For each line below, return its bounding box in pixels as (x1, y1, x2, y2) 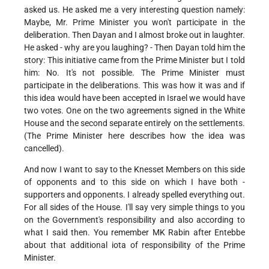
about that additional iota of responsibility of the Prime (24, 240, 245, 250)
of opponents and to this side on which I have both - (24, 177, 245, 187)
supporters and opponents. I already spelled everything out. (24, 190, 245, 200)
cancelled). (24, 144, 64, 154)
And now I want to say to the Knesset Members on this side (24, 165, 245, 175)
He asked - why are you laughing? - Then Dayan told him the (24, 43, 245, 53)
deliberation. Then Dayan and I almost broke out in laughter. (24, 30, 245, 40)
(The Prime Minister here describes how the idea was (24, 131, 245, 141)
